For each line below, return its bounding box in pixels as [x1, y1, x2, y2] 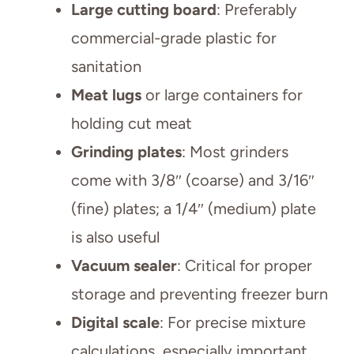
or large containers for [141, 85, 303, 104]
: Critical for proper [177, 255, 312, 275]
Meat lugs [71, 85, 141, 104]
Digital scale [71, 312, 160, 332]
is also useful [71, 227, 160, 247]
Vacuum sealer [71, 255, 177, 275]
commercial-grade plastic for [71, 28, 277, 47]
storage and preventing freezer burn [71, 284, 328, 303]
